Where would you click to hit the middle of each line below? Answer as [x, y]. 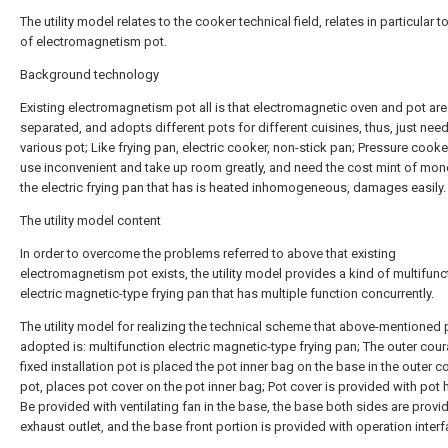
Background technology [89, 74]
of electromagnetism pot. [93, 41]
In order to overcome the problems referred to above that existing [208, 253]
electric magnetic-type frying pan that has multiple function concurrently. [227, 293]
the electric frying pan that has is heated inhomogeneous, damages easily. [233, 187]
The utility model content [90, 220]
